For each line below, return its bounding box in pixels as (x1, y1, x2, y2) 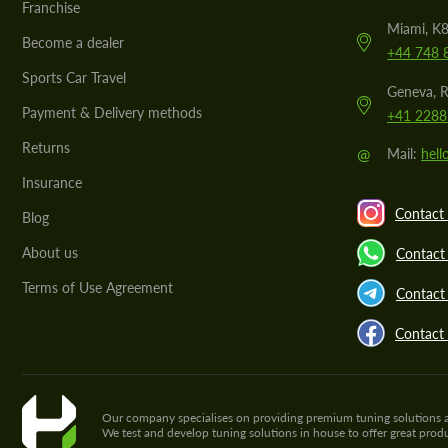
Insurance (22, 174, 82, 191)
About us (22, 244, 78, 261)
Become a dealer (22, 34, 124, 51)
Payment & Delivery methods (22, 104, 202, 121)
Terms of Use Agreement (22, 279, 173, 296)
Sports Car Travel (22, 69, 126, 86)
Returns (22, 139, 70, 156)
